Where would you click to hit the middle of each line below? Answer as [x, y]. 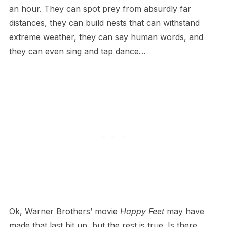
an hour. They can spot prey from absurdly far [100, 9]
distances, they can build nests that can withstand [104, 23]
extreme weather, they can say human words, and [106, 37]
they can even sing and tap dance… [77, 51]
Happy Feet [142, 212]
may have [184, 212]
